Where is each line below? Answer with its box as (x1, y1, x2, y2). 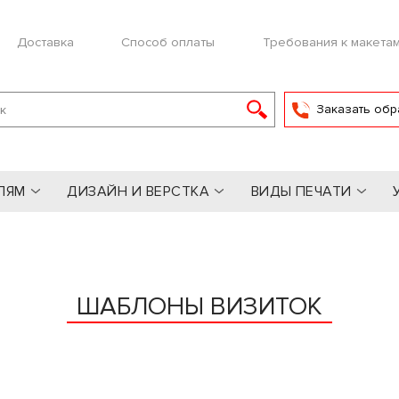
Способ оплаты (121, 34, 215, 50)
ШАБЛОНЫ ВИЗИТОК (77, 291, 322, 322)
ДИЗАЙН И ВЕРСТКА (67, 183, 210, 200)
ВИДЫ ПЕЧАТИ (250, 183, 352, 200)
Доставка (16, 34, 74, 50)
